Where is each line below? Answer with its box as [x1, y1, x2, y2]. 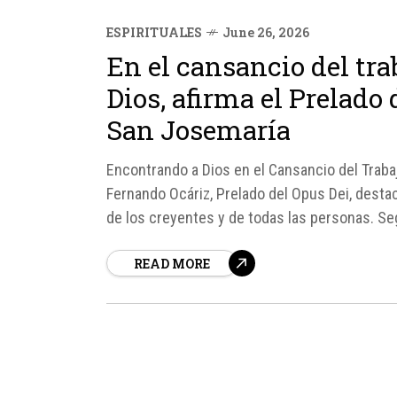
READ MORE [134, 255, 210, 272]
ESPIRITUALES [106, 24, 202, 41]
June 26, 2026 [222, 24, 309, 41]
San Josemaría [106, 113, 291, 147]
